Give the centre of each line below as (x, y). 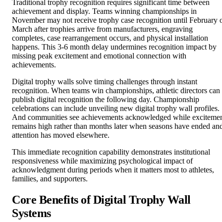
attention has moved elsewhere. (61, 119)
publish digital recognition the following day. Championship (106, 83)
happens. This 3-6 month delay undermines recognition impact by (114, 31)
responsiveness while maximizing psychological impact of (102, 145)
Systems (31, 197)
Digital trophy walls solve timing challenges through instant (105, 65)
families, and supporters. (50, 163)
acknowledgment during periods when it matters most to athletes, (113, 154)
